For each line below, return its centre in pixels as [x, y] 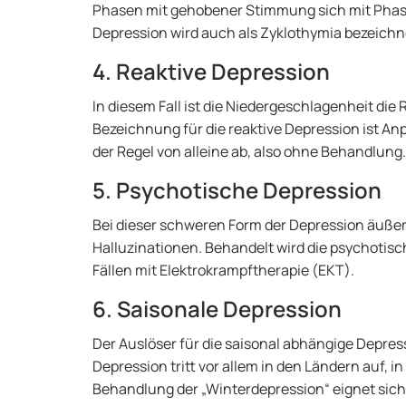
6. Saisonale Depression [217, 309]
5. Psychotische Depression [237, 190]
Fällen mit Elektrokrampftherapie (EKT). [223, 270]
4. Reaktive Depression [211, 71]
